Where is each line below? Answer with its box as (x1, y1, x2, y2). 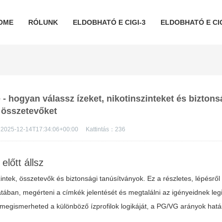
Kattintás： (86, 126, 115, 133)
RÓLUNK (28, 18, 58, 26)
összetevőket (1, 106, 57, 116)
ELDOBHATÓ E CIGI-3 (72, 18, 146, 26)
